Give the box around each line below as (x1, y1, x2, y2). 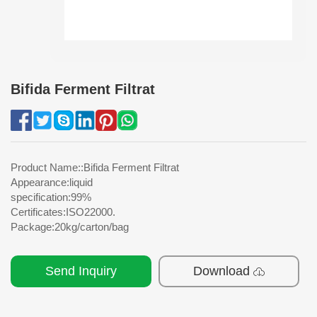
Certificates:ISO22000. (11, 206, 115, 219)
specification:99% (11, 191, 91, 204)
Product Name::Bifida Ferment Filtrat (11, 161, 179, 174)
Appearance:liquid (11, 176, 93, 189)
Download (193, 264, 250, 279)
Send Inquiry (45, 264, 117, 279)
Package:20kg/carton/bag (11, 221, 129, 234)
